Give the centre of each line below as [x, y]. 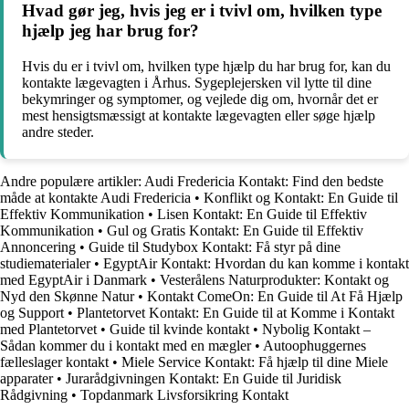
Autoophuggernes [315, 345]
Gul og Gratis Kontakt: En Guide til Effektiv [235, 230]
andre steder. [58, 131]
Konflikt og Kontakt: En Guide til [301, 197]
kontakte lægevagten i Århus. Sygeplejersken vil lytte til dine [197, 82]
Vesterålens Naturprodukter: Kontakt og [274, 279]
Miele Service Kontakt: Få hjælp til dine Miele [255, 362]
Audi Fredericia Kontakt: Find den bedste [264, 181]
